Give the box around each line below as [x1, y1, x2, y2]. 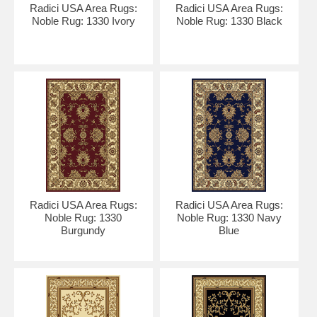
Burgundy [61, 224, 106, 236]
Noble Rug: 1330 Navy [176, 212, 282, 224]
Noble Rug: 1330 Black [175, 15, 282, 27]
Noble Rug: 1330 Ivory [31, 15, 135, 27]
